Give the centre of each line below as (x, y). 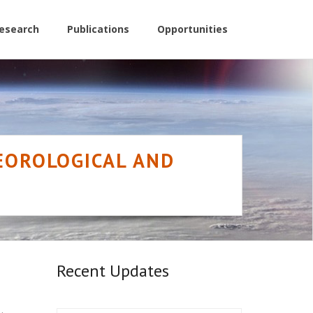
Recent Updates (113, 270)
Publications (98, 29)
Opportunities (192, 29)
